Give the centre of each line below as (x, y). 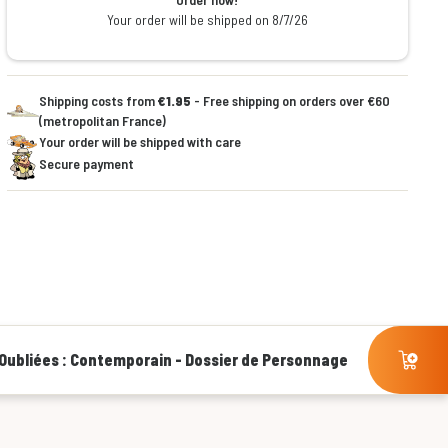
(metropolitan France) (102, 120)
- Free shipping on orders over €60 (290, 100)
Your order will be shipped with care (139, 141)
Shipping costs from (98, 100)
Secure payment (86, 163)
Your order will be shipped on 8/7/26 (207, 19)
